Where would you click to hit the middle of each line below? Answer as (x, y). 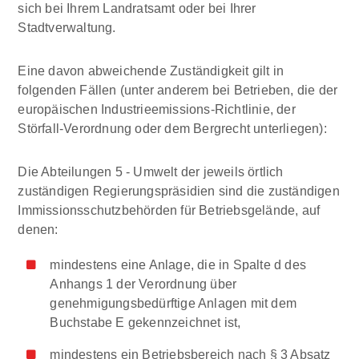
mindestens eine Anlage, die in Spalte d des (178, 265)
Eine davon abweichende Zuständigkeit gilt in (151, 71)
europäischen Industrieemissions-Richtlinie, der (157, 109)
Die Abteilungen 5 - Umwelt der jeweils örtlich (151, 172)
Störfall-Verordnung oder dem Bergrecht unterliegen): (172, 129)
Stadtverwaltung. (67, 28)
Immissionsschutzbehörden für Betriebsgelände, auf (169, 210)
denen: (38, 230)
